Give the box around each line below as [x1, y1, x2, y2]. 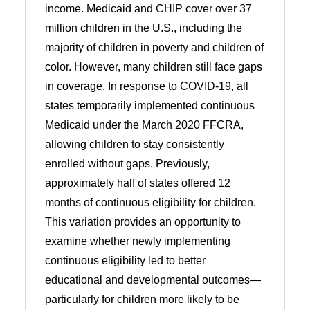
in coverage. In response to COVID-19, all [44, 80, 248, 92]
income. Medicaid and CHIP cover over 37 [44, 2, 252, 15]
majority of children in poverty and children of [44, 41, 264, 53]
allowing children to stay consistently [44, 138, 224, 150]
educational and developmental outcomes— [44, 273, 261, 286]
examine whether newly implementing [44, 235, 230, 247]
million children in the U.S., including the [44, 21, 242, 34]
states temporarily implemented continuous [44, 99, 255, 111]
